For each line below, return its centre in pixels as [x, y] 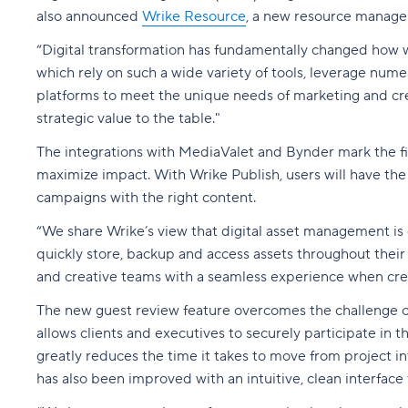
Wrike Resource [194, 16]
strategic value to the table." [128, 118]
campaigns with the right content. [146, 198]
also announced [89, 16]
